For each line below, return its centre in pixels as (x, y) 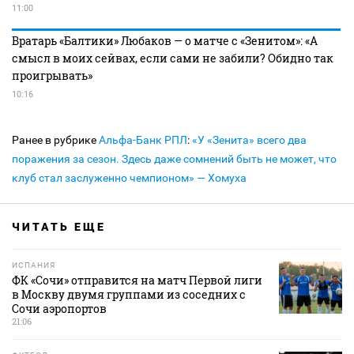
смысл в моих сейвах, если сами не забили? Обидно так (173, 58)
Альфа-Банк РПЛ (143, 140)
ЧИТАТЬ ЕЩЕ (59, 227)
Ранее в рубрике (55, 140)
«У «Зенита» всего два (249, 140)
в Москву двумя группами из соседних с (129, 294)
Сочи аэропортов (59, 309)
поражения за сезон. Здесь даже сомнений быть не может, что (174, 159)
